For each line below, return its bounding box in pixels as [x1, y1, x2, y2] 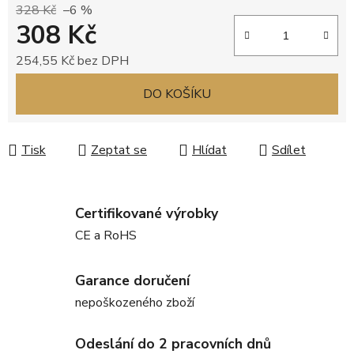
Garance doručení [75, 271, 190, 291]
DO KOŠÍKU [143, 85, 211, 104]
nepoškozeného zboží [75, 294, 194, 312]
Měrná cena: [15, 77, 81, 95]
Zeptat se [91, 141, 147, 160]
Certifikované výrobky [75, 203, 218, 223]
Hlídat [192, 141, 227, 160]
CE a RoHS [75, 226, 137, 244]
